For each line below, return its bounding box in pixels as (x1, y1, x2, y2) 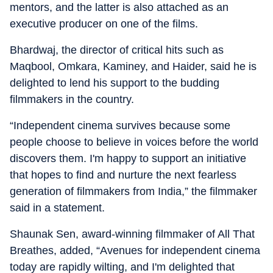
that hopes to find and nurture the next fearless (10, 169, 236, 181)
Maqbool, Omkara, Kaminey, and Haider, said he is (10, 60, 257, 73)
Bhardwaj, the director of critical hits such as (10, 44, 224, 56)
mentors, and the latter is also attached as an (10, 1, 229, 13)
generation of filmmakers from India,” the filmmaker (10, 185, 257, 197)
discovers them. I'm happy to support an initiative (10, 152, 246, 165)
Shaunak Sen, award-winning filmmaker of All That (10, 228, 255, 240)
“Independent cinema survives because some (10, 119, 230, 132)
